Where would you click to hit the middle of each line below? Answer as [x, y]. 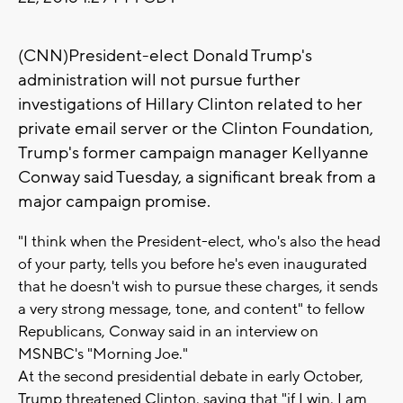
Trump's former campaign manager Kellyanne [193, 153]
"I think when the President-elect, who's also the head [199, 242]
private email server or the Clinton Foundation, [196, 129]
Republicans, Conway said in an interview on [168, 332]
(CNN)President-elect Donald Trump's [165, 56]
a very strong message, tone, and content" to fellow [191, 310]
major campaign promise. [114, 202]
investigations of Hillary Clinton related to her [190, 105]
